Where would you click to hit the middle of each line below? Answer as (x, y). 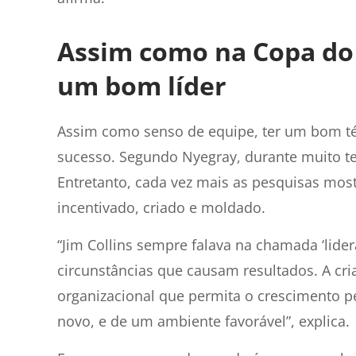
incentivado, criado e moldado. (161, 207)
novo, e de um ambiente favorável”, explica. (203, 321)
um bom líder (142, 85)
